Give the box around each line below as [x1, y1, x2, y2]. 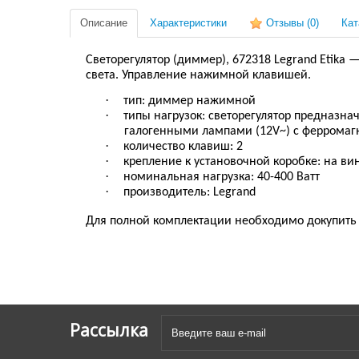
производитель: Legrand [123, 186, 256, 200]
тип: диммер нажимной [123, 95, 256, 108]
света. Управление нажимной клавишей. [86, 69, 311, 82]
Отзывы [263, 17, 307, 29]
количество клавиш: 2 [123, 140, 243, 154]
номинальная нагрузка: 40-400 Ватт [123, 171, 320, 184]
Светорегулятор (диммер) [86, 54, 226, 67]
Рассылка [70, 319, 148, 341]
